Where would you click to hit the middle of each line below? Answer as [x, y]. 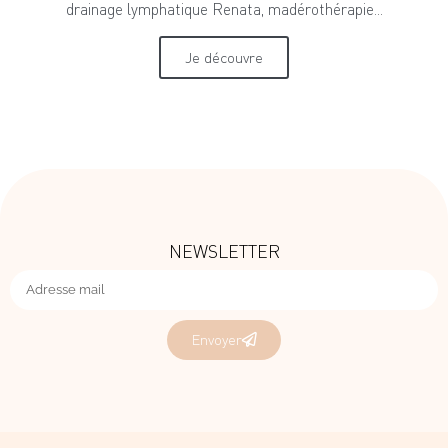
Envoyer [216, 340]
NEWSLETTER [224, 250]
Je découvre [224, 58]
